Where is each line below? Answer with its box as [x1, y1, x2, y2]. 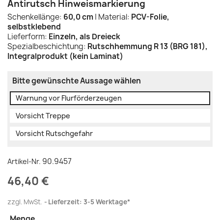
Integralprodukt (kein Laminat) [7, 51, 123, 61]
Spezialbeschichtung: [7, 41, 86, 52]
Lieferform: [7, 31, 49, 42]
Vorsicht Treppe [16, 111, 70, 120]
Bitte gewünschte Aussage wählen [12, 76, 141, 86]
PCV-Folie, [130, 12, 169, 22]
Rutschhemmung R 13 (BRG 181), [86, 41, 208, 52]
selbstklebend [7, 22, 61, 32]
